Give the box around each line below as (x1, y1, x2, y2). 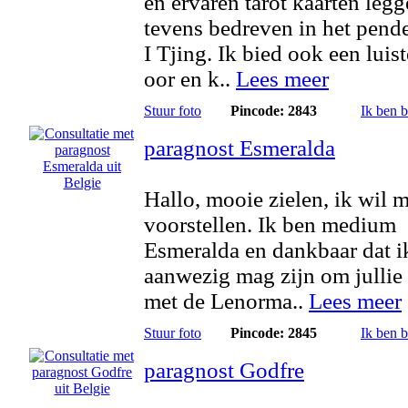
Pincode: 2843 (229, 103, 317, 118)
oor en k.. (144, 66, 236, 91)
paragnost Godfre (144, 358, 304, 382)
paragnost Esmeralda (144, 136, 335, 160)
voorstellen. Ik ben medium (144, 212, 396, 237)
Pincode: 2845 (229, 325, 317, 341)
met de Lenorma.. (144, 289, 309, 313)
